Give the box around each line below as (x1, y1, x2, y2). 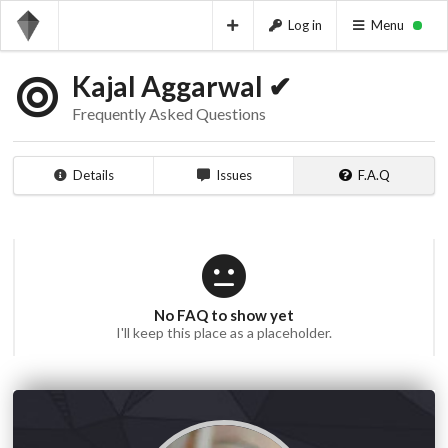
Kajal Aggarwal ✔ (72, 68, 292, 103)
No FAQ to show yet (154, 305, 294, 324)
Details (73, 166, 115, 183)
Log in (287, 16, 322, 33)
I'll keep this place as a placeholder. (116, 323, 332, 341)
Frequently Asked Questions (72, 103, 267, 123)
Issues (215, 166, 252, 183)
